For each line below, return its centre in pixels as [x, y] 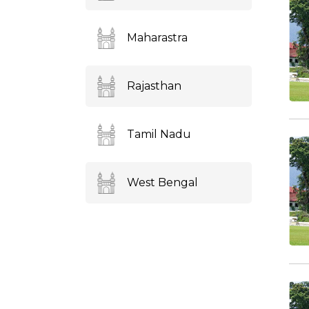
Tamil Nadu [159, 134]
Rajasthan [154, 86]
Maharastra [157, 38]
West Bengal [162, 182]
